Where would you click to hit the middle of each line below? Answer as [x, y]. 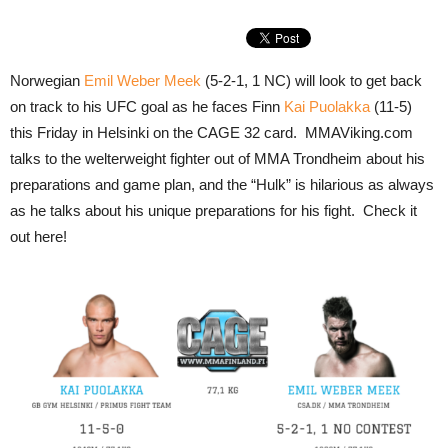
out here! [38, 236]
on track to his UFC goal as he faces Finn [147, 106]
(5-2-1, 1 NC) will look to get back [311, 80]
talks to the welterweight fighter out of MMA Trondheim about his [217, 158]
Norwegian [47, 80]
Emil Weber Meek [142, 80]
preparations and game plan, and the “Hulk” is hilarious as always [222, 184]
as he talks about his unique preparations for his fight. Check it [213, 210]
